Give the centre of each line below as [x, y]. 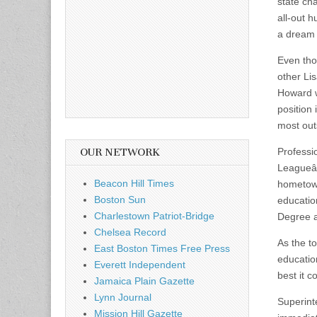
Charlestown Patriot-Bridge [154, 215]
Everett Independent [140, 264]
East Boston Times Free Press [162, 248]
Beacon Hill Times [134, 183]
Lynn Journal [123, 297]
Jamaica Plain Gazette [144, 281]
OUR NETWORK [120, 152]
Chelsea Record [130, 232]
